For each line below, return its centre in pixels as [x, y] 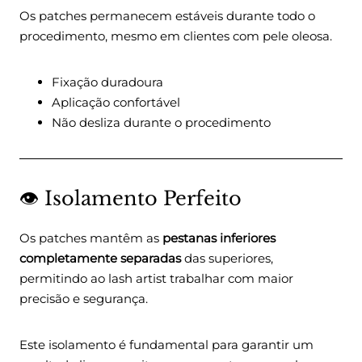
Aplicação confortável [116, 103]
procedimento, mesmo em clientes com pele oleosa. [176, 36]
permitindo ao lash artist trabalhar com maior [156, 279]
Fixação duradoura [107, 82]
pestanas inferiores [219, 238]
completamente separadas [100, 259]
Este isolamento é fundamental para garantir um [166, 345]
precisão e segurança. [84, 299]
